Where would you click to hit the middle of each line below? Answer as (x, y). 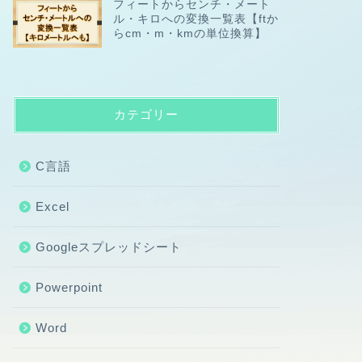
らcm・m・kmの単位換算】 (189, 33)
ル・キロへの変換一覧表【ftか (196, 19)
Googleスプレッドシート (108, 246)
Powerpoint (69, 287)
